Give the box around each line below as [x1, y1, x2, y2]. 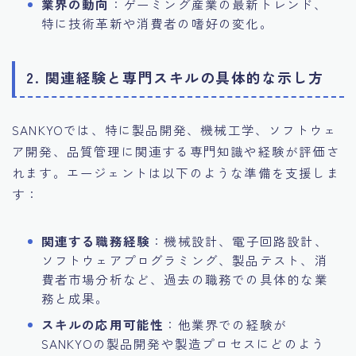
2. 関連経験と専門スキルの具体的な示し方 [26, 67, 324, 88]
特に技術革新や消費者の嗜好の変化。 [41, 14, 273, 33]
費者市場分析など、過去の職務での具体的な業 [41, 270, 328, 288]
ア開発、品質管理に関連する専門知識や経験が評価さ [12, 142, 340, 161]
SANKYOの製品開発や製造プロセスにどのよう [41, 335, 326, 353]
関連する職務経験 [41, 232, 151, 250]
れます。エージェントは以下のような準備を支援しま [12, 164, 340, 182]
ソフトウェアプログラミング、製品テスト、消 [41, 251, 328, 269]
